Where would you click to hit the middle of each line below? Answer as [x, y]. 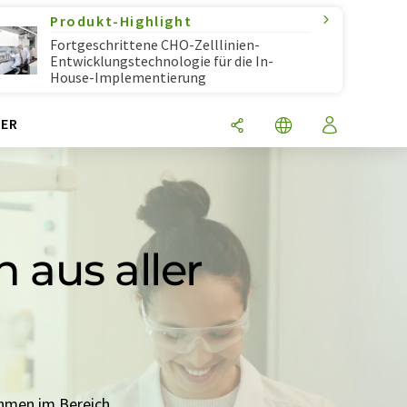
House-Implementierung [128, 77]
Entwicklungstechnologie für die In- [162, 61]
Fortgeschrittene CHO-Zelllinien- [155, 45]
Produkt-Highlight [121, 21]
